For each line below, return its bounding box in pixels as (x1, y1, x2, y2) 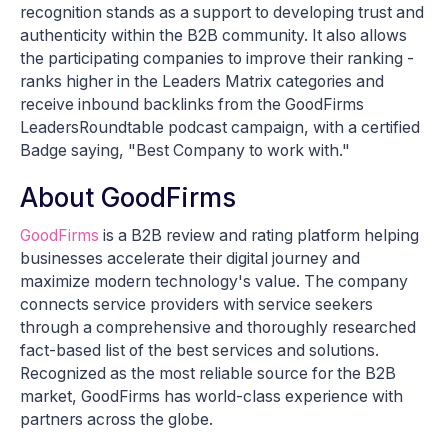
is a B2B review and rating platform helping (99, 226, 419, 246)
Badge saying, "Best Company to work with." (20, 141, 350, 161)
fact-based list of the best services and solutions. (20, 341, 379, 361)
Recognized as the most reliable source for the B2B (20, 364, 396, 384)
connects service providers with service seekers (20, 295, 373, 315)
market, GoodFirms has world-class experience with (20, 387, 403, 407)
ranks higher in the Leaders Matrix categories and (20, 72, 384, 92)
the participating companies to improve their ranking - (20, 49, 414, 69)
